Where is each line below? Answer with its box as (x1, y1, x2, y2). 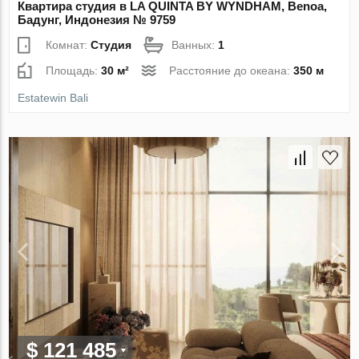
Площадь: (46, 64, 102, 78)
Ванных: (171, 38, 219, 52)
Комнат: (46, 38, 91, 52)
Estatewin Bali (18, 91, 89, 105)
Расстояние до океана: (169, 64, 294, 78)
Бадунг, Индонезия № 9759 (18, 13, 176, 27)
